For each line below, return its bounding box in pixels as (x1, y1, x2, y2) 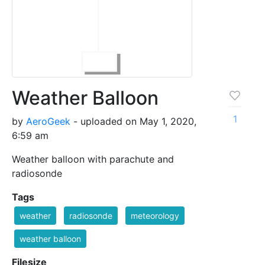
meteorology (131, 210, 179, 221)
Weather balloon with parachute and (12, 153, 174, 165)
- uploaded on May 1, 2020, (70, 115, 196, 127)
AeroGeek (26, 115, 70, 127)
